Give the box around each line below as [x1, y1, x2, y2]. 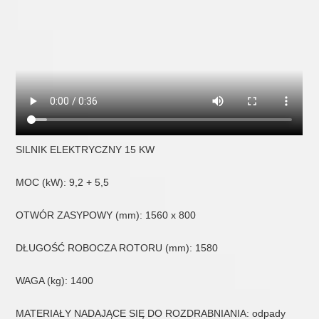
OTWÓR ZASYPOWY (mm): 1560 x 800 [16, 209, 197, 221]
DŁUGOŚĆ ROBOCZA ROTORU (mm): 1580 [16, 241, 219, 253]
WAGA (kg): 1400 [16, 274, 94, 286]
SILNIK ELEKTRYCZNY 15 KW [16, 143, 155, 155]
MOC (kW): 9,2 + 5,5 [16, 176, 110, 188]
